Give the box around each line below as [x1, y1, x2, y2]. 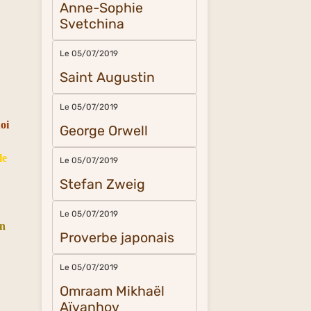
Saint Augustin [60, 69, 155, 85]
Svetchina [60, 16, 125, 32]
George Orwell [60, 123, 149, 139]
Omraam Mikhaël [60, 283, 165, 299]
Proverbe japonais [60, 230, 175, 246]
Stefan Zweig [60, 176, 146, 192]
